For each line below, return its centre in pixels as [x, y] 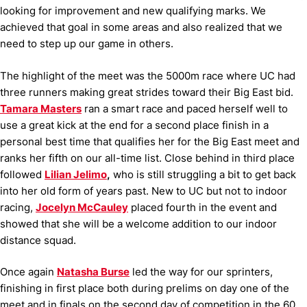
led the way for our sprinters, [201, 272]
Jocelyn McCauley [82, 207]
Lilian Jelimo [76, 174]
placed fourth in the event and [202, 207]
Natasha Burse [93, 272]
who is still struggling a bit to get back [203, 174]
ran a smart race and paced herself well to [185, 108]
